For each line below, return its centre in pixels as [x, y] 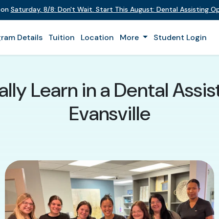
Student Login [180, 37]
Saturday [25, 9]
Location [97, 37]
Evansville [109, 113]
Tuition [62, 37]
